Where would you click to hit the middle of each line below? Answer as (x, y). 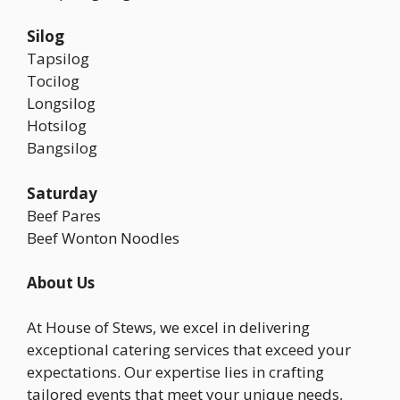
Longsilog (61, 103)
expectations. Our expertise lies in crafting (175, 372)
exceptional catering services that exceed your (189, 350)
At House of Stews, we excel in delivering (168, 327)
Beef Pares (64, 215)
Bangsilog (62, 148)
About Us (61, 282)
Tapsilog (58, 58)
